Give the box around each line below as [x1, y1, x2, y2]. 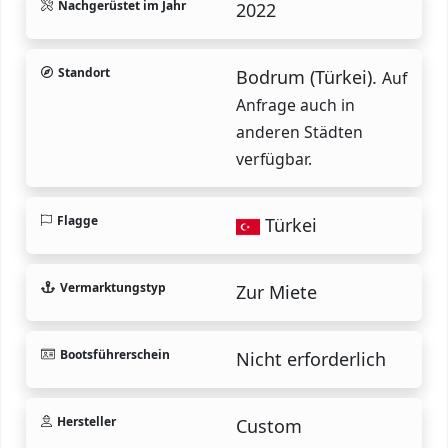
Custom [236, 413, 302, 438]
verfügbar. [236, 147, 312, 170]
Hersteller [56, 412, 116, 430]
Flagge [56, 211, 98, 229]
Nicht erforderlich [236, 346, 386, 371]
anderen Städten [236, 120, 363, 143]
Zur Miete [236, 279, 317, 304]
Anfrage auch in [236, 93, 355, 116]
